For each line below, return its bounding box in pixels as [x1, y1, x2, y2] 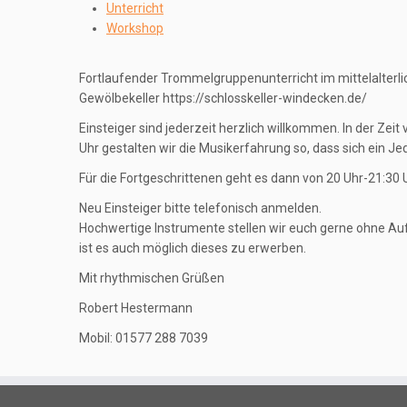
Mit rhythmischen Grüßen [79, 271, 224, 285]
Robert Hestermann [79, 301, 193, 315]
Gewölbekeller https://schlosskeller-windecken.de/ [79, 91, 367, 105]
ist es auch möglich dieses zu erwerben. [79, 241, 306, 255]
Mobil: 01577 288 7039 [79, 331, 208, 345]
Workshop [106, 21, 164, 35]
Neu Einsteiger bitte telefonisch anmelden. [79, 201, 322, 215]
